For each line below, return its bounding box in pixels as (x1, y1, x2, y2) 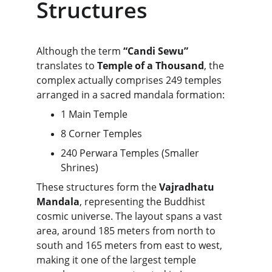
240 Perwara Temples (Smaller (61, 146, 202, 160)
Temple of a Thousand (97, 59, 204, 72)
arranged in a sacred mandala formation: (36, 88, 225, 101)
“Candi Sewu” (123, 44, 188, 58)
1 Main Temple (61, 107, 127, 121)
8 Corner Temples (61, 127, 142, 140)
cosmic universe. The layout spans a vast (36, 209, 225, 223)
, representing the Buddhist (80, 195, 208, 208)
